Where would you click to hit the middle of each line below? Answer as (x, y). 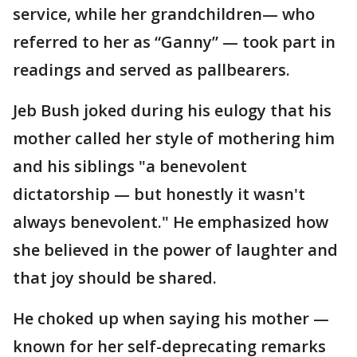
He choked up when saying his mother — (171, 318)
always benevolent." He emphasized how (171, 222)
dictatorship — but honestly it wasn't (159, 194)
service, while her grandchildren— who (164, 14)
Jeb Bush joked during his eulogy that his (172, 110)
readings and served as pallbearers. (151, 70)
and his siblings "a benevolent (130, 166)
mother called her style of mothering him (174, 138)
